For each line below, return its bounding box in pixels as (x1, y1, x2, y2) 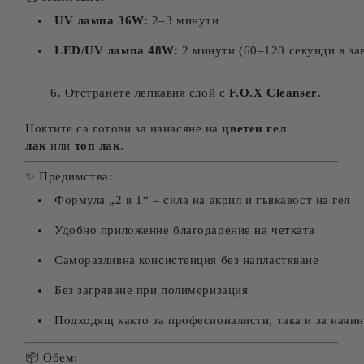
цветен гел (222, 122, 287, 135)
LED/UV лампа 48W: (54, 44, 179, 57)
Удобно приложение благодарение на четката (54, 223, 315, 236)
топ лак (74, 139, 121, 152)
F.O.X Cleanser (228, 86, 318, 99)
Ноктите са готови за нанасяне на (25, 122, 223, 135)
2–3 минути (148, 14, 219, 27)
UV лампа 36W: (54, 14, 149, 27)
